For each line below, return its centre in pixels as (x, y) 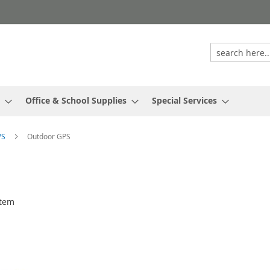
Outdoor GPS (49, 137)
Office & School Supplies (76, 101)
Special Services (184, 101)
